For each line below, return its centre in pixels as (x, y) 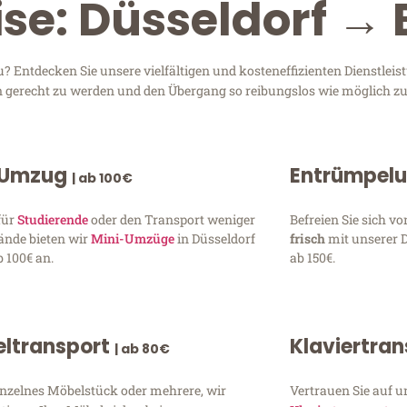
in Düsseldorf (215, 239)
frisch (308, 239)
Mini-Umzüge (133, 239)
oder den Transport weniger (172, 220)
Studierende (53, 220)
